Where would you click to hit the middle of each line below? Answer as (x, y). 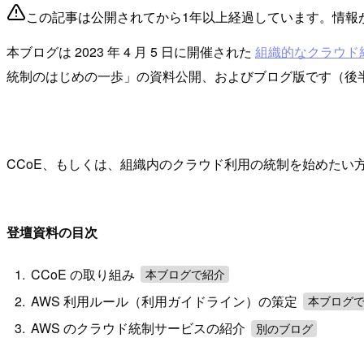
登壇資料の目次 (52, 232)
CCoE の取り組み (85, 274)
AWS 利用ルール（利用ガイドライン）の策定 (166, 301)
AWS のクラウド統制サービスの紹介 (140, 328)
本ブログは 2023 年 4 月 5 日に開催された (131, 52)
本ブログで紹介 (185, 274)
